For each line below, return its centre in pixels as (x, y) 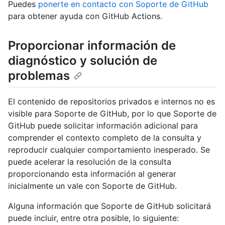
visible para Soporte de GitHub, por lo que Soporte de (112, 114)
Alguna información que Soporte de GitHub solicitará (109, 206)
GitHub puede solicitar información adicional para (103, 126)
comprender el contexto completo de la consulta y (105, 138)
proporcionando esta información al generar (92, 174)
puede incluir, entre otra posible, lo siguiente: (93, 218)
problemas (39, 76)
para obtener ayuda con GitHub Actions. (85, 16)
